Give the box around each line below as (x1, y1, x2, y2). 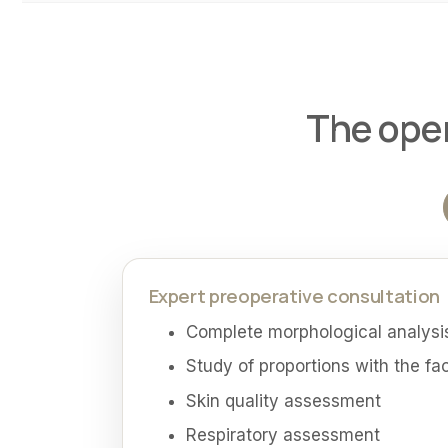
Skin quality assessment (186, 390, 382, 411)
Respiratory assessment (186, 424, 381, 445)
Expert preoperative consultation (148, 283, 440, 310)
